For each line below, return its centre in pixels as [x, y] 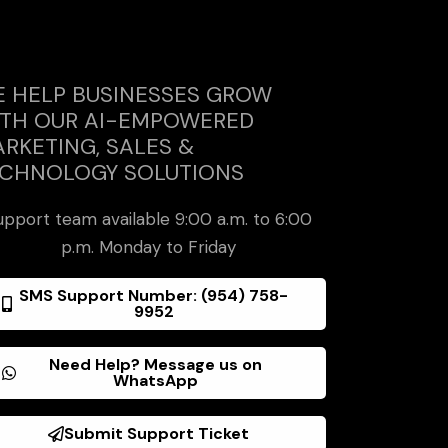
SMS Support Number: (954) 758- [154, 296]
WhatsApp [156, 381]
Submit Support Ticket [157, 434]
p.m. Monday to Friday [149, 247]
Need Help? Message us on [156, 365]
